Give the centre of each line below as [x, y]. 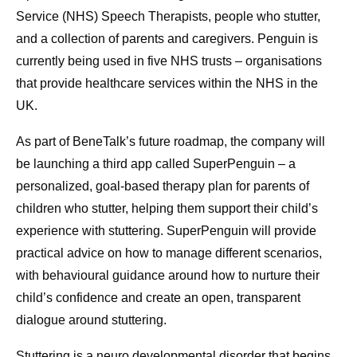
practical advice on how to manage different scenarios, [169, 253]
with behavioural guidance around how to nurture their [168, 276]
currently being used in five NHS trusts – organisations [169, 61]
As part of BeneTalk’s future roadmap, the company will [171, 142]
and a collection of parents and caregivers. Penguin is [167, 39]
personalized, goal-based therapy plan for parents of [163, 186]
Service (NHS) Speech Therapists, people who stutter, [168, 17]
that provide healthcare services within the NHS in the [167, 84]
